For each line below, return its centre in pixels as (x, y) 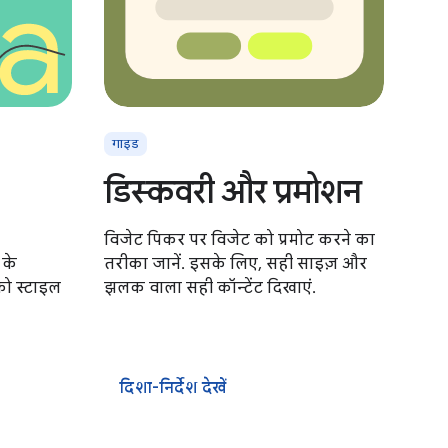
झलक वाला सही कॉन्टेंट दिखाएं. (210, 288)
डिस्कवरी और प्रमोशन (233, 192)
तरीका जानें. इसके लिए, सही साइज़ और (235, 264)
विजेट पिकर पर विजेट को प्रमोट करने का (239, 240)
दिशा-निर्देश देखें (173, 388)
